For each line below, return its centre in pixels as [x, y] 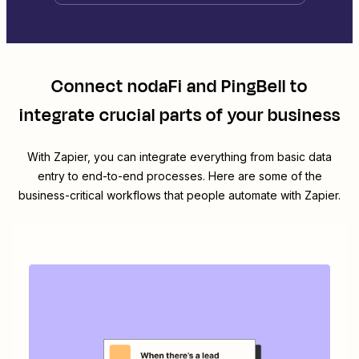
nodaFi [155, 87]
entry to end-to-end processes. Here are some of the [179, 176]
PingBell [254, 87]
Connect [89, 87]
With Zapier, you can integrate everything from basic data [179, 157]
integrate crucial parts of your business [179, 116]
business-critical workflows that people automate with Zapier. [179, 196]
